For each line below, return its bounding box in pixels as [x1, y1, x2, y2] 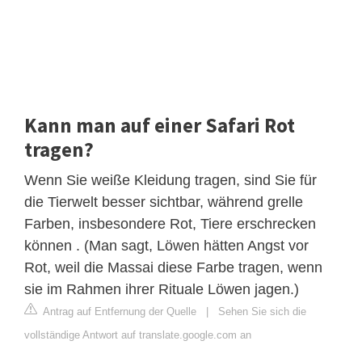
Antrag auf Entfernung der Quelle [40, 305, 196, 318]
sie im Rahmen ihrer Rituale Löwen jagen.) [24, 280, 299, 297]
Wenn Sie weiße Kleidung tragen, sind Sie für [24, 171, 317, 188]
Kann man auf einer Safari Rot [24, 112, 295, 138]
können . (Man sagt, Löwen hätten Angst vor [24, 237, 309, 254]
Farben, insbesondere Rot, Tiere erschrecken [24, 215, 316, 232]
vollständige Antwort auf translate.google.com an [24, 328, 251, 341]
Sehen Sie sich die [218, 305, 306, 318]
